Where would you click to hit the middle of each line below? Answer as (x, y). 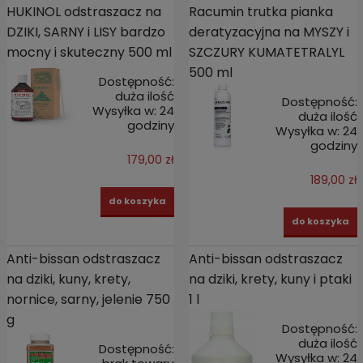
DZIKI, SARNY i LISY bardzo (85, 32)
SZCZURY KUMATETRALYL (266, 52)
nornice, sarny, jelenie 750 (88, 299)
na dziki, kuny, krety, (68, 279)
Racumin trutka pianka (261, 11)
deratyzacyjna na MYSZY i (269, 32)
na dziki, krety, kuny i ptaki (270, 279)
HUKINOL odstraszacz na (83, 11)
